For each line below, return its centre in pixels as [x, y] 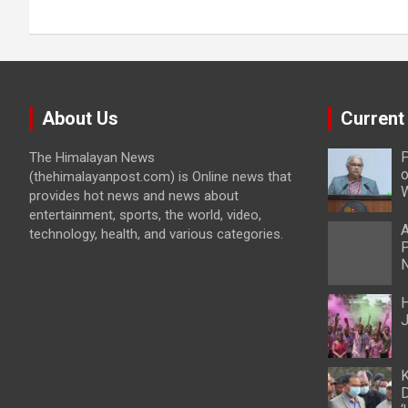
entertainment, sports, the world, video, [145, 215]
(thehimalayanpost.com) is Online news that [160, 177]
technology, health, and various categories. [156, 234]
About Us [80, 118]
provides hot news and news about [134, 196]
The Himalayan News [92, 158]
